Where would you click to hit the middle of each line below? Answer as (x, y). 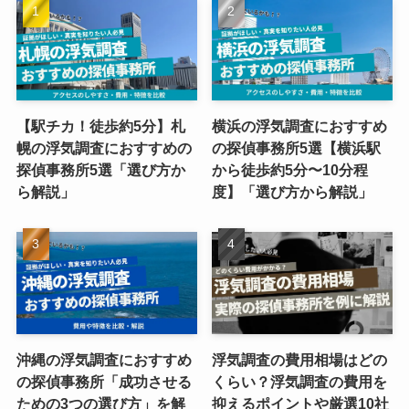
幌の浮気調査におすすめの (104, 148)
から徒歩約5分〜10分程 (290, 170)
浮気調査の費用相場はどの (300, 359)
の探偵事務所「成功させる (104, 381)
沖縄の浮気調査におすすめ (104, 359)
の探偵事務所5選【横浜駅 (297, 148)
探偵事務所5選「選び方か (100, 170)
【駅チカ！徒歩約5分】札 (100, 126)
